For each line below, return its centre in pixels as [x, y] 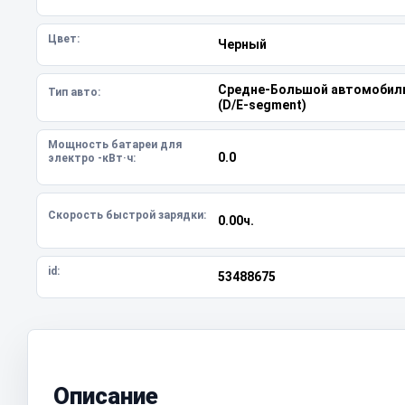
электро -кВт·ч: [92, 158]
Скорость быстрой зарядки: [127, 215]
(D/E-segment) [262, 105]
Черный [242, 44]
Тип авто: [74, 92]
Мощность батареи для [115, 145]
